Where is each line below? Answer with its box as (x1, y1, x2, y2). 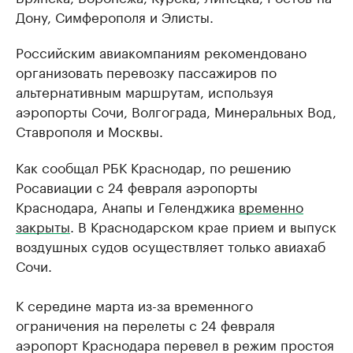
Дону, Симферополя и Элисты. (16, 6, 214, 26)
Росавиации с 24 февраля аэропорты (16, 176, 258, 196)
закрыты (16, 215, 70, 236)
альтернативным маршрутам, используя (16, 80, 273, 101)
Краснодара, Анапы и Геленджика (16, 195, 239, 216)
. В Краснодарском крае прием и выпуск (70, 215, 336, 236)
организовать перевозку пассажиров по (16, 61, 277, 81)
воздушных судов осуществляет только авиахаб (16, 235, 325, 255)
